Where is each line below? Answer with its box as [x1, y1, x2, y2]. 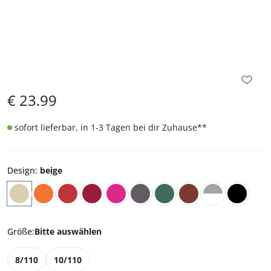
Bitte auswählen [34, 225, 102, 237]
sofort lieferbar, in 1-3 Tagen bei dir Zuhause [15, 121, 197, 133]
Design [7, 164, 35, 176]
